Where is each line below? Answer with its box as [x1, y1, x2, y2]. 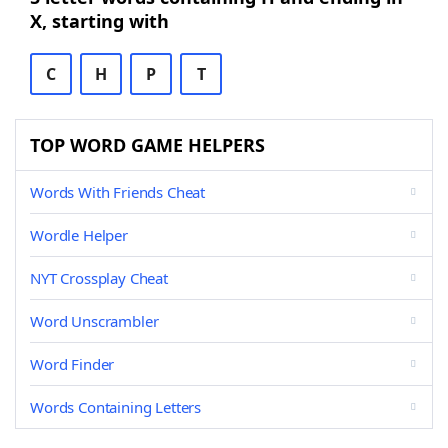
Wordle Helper [30, 225, 128, 245]
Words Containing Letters [30, 397, 202, 417]
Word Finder [30, 354, 115, 374]
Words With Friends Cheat [30, 182, 206, 202]
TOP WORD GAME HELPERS [30, 133, 265, 157]
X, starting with [30, 9, 169, 33]
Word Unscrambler [30, 311, 159, 331]
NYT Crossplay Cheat [30, 268, 168, 288]
